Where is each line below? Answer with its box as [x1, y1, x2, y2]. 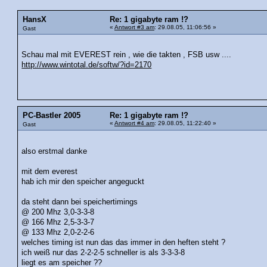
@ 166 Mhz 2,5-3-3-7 [21, 218, 95, 226]
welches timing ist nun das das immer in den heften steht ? [21, 238, 226, 247]
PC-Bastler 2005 [23, 111, 80, 120]
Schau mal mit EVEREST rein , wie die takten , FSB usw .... [21, 51, 232, 60]
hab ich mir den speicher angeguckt [21, 177, 145, 186]
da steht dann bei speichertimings [21, 197, 138, 206]
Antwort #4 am [114, 120, 154, 126]
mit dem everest [21, 167, 78, 176]
